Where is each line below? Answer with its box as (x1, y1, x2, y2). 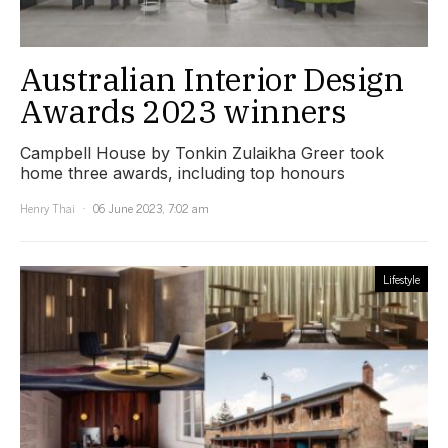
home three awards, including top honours (20, 163, 345, 184)
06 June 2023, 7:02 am (93, 198, 209, 219)
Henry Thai (20, 198, 75, 219)
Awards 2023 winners (20, 90, 347, 133)
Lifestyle (383, 269, 420, 290)
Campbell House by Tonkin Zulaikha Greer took (20, 143, 384, 164)
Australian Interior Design (20, 58, 404, 101)
